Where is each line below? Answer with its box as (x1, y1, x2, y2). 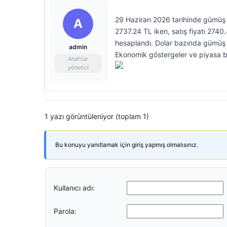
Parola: (54, 206, 77, 215)
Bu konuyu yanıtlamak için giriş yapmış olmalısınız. (55, 141, 198, 148)
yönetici (67, 64, 89, 71)
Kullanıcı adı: (54, 183, 95, 192)
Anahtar (68, 55, 88, 62)
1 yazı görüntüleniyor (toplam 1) (45, 112, 149, 121)
